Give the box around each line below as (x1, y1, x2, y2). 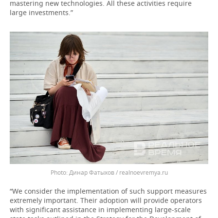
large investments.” (10, 8, 73, 17)
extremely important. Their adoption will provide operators (10, 196, 202, 205)
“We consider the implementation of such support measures (10, 186, 207, 196)
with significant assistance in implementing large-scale (10, 205, 191, 214)
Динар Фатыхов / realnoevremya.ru (69, 168, 168, 177)
